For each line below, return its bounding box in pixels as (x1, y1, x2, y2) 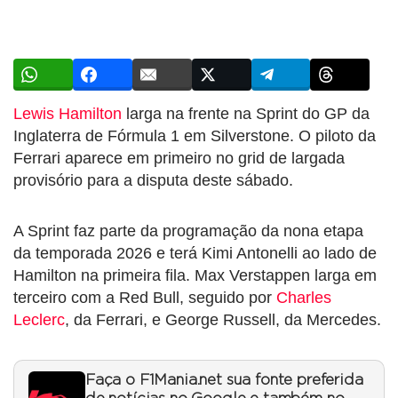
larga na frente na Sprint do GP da (122, 104, 370, 123)
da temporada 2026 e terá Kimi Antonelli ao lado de (13, 243, 377, 262)
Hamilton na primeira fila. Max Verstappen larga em (13, 266, 377, 284)
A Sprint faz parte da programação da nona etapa (13, 221, 363, 240)
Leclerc (13, 310, 65, 329)
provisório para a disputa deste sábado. (13, 171, 293, 189)
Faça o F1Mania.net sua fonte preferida (85, 372, 363, 387)
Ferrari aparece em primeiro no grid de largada (13, 148, 345, 167)
